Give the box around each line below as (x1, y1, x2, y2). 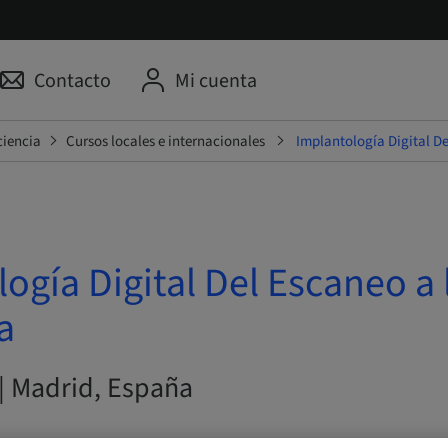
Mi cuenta (174, 67, 257, 95)
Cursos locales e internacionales (65, 130, 265, 152)
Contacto (33, 67, 111, 95)
